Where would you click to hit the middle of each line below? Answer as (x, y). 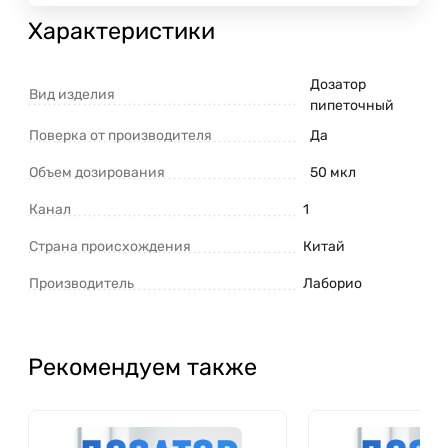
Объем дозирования (97, 172)
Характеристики (121, 30)
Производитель (81, 283)
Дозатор (338, 84)
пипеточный (352, 105)
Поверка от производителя (120, 135)
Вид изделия (72, 94)
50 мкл (333, 172)
